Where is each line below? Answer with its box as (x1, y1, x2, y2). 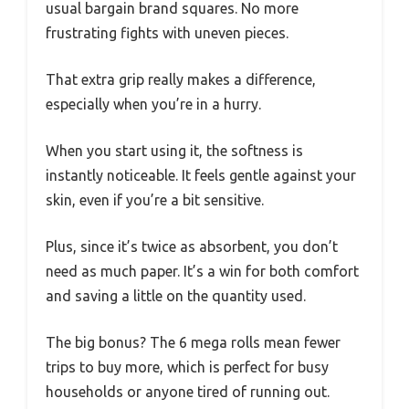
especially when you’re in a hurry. (46, 96, 261, 113)
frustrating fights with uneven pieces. (46, 25, 288, 42)
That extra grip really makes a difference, (46, 71, 316, 89)
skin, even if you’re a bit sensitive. (46, 192, 264, 209)
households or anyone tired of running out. (46, 383, 330, 401)
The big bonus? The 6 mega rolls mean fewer (46, 334, 341, 351)
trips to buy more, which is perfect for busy (46, 359, 329, 376)
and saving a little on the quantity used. (46, 288, 306, 305)
